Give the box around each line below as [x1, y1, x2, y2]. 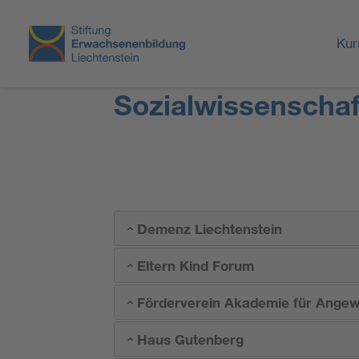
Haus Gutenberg [136, 330, 244, 348]
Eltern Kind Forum [136, 256, 254, 274]
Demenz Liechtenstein [136, 220, 282, 237]
